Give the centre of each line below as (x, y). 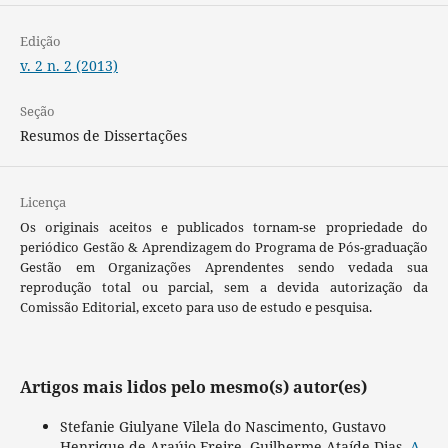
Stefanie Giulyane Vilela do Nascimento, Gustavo (222, 426)
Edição (40, 40)
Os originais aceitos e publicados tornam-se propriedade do (224, 226)
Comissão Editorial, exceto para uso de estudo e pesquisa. (195, 306)
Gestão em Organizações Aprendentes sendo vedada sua (224, 266)
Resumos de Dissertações (103, 135)
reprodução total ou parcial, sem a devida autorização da (224, 286)
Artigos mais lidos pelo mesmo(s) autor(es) (193, 386)
